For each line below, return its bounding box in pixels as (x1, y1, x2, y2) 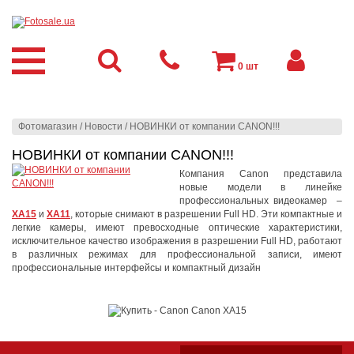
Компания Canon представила (179, 168, 342, 179)
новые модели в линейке (179, 182, 342, 193)
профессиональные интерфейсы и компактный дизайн (12, 262, 261, 273)
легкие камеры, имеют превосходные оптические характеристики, (12, 222, 342, 233)
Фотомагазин (18, 121, 77, 132)
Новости (85, 121, 122, 132)
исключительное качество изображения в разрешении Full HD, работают (12, 235, 342, 247)
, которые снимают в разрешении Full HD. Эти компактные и (70, 209, 342, 220)
